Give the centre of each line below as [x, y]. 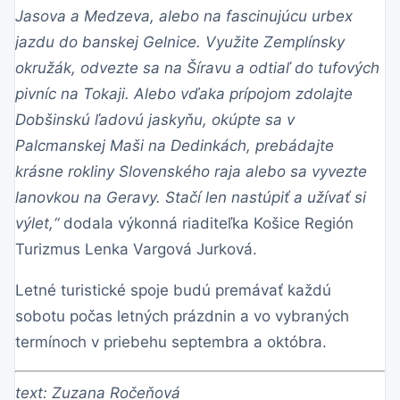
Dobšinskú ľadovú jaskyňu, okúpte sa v [155, 120]
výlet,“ [39, 224]
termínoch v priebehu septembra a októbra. [171, 342]
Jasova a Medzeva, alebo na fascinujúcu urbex [184, 17]
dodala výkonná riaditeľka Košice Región [208, 224]
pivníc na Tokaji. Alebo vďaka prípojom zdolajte [184, 94]
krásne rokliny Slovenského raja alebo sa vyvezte [191, 172]
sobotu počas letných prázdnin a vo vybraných [182, 317]
